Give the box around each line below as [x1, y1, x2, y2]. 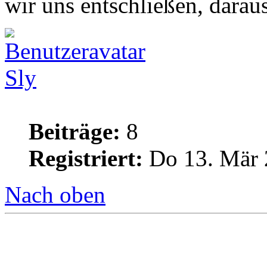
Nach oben [5, 182, 105, 208]
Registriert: [29, 145, 143, 172]
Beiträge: [29, 119, 120, 145]
